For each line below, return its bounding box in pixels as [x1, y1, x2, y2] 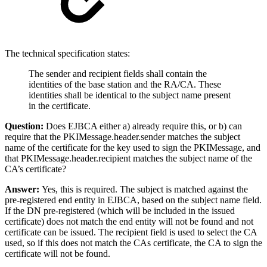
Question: [5, 120, 44, 131]
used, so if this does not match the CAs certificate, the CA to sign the [5, 237, 262, 248]
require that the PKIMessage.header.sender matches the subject [5, 131, 240, 142]
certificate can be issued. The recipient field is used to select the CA [5, 226, 257, 237]
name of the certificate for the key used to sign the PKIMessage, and [5, 142, 260, 153]
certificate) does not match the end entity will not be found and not [5, 216, 253, 226]
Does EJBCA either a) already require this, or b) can [44, 120, 242, 131]
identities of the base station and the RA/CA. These [29, 79, 221, 89]
